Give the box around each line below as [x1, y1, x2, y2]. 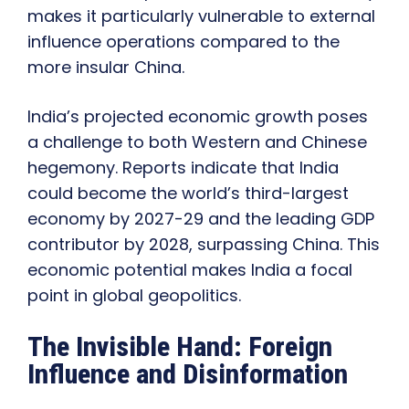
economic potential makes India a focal [27, 258, 352, 282]
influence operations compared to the [27, 30, 340, 54]
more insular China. [27, 56, 184, 79]
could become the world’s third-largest [27, 182, 349, 205]
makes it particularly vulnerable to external [27, 5, 375, 28]
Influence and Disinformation [27, 358, 348, 391]
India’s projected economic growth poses [27, 105, 368, 129]
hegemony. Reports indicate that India [27, 156, 339, 180]
